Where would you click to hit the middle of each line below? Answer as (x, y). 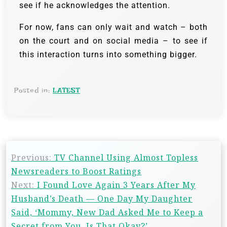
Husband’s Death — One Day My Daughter (102, 199)
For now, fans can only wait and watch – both (113, 27)
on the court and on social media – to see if (113, 41)
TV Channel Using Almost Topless (126, 158)
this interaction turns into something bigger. (108, 55)
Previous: (31, 158)
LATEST (66, 90)
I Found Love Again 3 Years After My (116, 185)
